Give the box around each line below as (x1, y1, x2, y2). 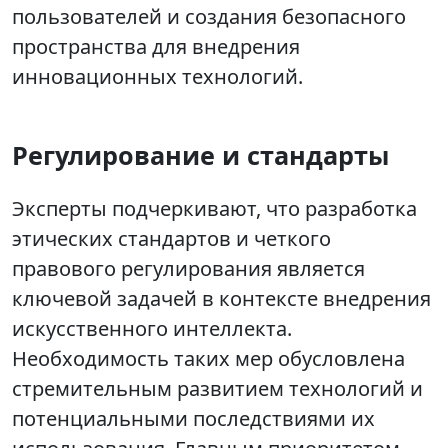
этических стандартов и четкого (12, 225, 331, 253)
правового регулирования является (12, 255, 365, 283)
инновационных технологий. (12, 63, 303, 91)
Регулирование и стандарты (12, 138, 389, 173)
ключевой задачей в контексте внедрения (12, 285, 431, 313)
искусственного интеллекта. (12, 315, 292, 343)
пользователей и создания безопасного (12, 3, 406, 31)
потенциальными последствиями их (12, 405, 375, 433)
